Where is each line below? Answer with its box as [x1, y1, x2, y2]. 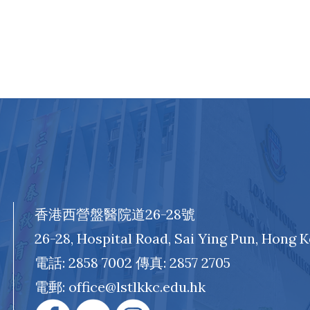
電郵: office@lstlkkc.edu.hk [34, 277, 206, 295]
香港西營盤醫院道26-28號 [34, 205, 195, 223]
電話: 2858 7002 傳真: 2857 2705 [34, 253, 230, 271]
